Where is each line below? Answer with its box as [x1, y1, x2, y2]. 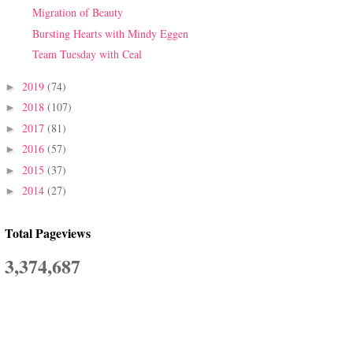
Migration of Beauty [32, 5, 123, 20]
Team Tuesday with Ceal [32, 46, 142, 62]
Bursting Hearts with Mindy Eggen [32, 25, 188, 41]
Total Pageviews [5, 223, 91, 242]
